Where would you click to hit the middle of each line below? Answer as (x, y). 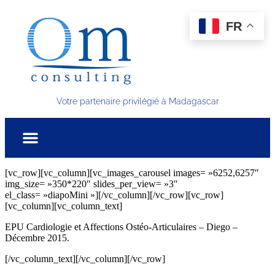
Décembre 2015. (37, 238)
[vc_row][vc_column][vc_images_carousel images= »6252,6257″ (132, 173)
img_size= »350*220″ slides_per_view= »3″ (91, 184)
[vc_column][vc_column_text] (64, 206)
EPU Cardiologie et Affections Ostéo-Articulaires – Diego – (121, 227)
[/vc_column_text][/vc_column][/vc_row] (85, 259)
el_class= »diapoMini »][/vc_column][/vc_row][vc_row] (114, 195)
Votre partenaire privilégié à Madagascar (137, 101)
